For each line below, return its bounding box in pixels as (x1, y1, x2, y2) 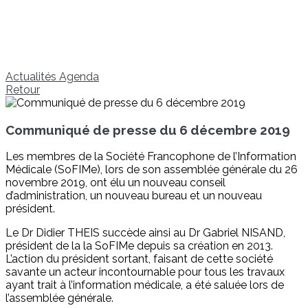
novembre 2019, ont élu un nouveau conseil (5, 176, 225, 190)
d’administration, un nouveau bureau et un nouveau (5, 189, 262, 203)
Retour (5, 83, 40, 96)
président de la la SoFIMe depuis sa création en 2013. (5, 239, 273, 253)
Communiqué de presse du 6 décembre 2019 (5, 122, 290, 137)
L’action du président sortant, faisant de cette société (5, 252, 273, 266)
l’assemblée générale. (5, 291, 113, 305)
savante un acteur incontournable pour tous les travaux (5, 265, 285, 279)
